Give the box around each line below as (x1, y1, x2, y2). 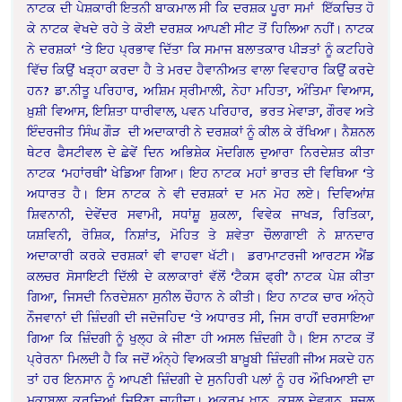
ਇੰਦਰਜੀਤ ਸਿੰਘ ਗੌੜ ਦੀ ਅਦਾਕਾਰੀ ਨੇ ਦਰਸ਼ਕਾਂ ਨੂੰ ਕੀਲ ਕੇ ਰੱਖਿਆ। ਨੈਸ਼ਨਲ (27, 124, 375, 140)
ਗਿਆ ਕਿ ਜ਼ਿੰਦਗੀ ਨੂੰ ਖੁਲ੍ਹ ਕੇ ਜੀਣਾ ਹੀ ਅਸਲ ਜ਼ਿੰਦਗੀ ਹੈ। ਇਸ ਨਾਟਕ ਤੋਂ (27, 330, 375, 346)
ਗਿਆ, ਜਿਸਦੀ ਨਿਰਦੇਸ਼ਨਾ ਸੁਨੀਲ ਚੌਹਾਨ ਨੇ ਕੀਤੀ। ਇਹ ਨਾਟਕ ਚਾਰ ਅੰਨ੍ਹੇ (27, 289, 375, 305)
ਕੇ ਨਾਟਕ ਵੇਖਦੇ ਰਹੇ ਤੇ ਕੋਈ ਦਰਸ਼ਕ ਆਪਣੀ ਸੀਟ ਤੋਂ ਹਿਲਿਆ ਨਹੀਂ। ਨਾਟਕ (27, 21, 375, 37)
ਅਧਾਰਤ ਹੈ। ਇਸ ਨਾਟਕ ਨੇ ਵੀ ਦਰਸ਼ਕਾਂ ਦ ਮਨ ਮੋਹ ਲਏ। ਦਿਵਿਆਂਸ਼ (27, 186, 375, 202)
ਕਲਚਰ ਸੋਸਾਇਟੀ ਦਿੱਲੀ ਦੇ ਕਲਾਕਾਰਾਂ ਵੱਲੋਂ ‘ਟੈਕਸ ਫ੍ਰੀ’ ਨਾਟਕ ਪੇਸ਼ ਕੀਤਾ (27, 268, 375, 284)
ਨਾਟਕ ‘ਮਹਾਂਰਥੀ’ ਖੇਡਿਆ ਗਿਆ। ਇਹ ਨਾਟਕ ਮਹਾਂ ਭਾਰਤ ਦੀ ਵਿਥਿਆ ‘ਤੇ (27, 165, 375, 181)
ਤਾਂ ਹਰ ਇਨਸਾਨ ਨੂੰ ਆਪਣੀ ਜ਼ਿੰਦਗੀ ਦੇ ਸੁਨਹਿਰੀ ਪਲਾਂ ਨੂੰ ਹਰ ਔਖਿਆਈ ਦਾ (27, 371, 375, 388)
